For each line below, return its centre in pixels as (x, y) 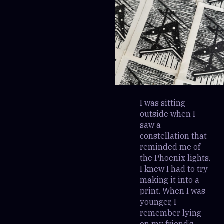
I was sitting (163, 103)
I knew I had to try (174, 169)
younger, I (158, 202)
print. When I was (173, 191)
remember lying (171, 213)
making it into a (170, 180)
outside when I (168, 114)
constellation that (173, 136)
